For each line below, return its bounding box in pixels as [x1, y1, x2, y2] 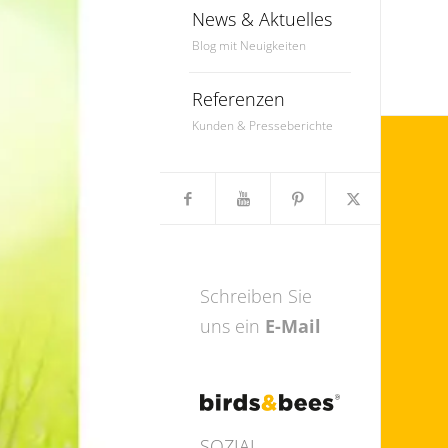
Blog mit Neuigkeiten [191, 37, 306, 55]
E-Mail [265, 313, 321, 338]
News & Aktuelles [191, 7, 332, 32]
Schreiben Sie [200, 283, 312, 308]
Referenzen [191, 87, 285, 112]
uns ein [200, 313, 265, 338]
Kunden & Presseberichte [191, 117, 333, 135]
